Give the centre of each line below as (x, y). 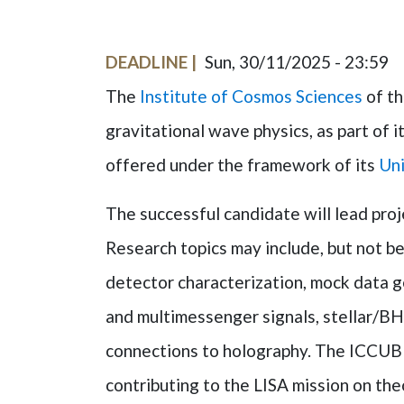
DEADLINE (147, 62)
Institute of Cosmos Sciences (251, 96)
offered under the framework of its (242, 165)
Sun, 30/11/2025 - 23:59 (296, 62)
